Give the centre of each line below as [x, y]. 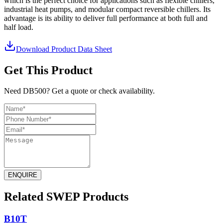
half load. [19, 27]
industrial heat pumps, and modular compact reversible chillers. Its [107, 9]
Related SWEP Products [66, 197]
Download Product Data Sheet [64, 49]
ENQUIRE [23, 175]
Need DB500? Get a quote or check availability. [79, 91]
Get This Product [48, 70]
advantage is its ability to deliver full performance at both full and [106, 18]
